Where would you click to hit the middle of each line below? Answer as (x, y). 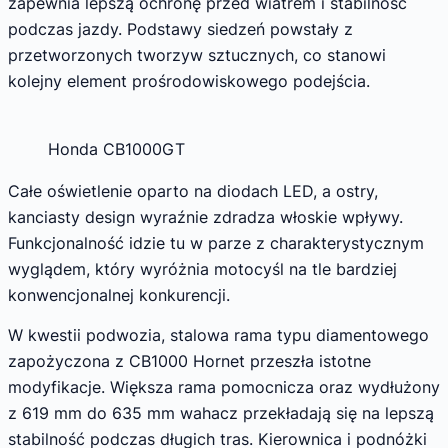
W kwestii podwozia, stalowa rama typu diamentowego (218, 334)
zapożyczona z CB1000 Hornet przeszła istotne (189, 360)
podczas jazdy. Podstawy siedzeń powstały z (180, 29)
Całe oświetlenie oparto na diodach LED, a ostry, (193, 191)
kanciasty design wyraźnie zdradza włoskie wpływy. (205, 217)
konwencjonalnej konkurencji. (119, 295)
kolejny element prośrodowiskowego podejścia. (189, 81)
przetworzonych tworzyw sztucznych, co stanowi (197, 55)
